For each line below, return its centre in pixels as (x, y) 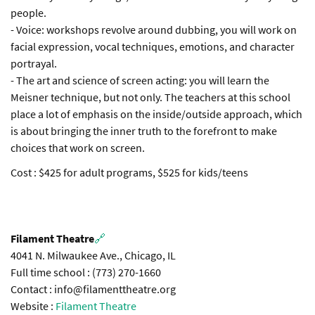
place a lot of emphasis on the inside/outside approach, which (156, 114)
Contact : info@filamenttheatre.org (93, 289)
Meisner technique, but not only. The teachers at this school (150, 97)
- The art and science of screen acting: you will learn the (140, 81)
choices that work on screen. (78, 148)
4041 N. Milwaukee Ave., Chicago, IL (93, 256)
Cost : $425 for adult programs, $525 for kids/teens (129, 173)
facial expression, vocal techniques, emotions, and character (153, 47)
